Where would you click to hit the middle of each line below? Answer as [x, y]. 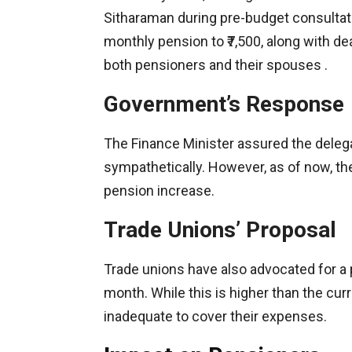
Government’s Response [224, 104]
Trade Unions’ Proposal [220, 230]
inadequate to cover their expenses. [215, 316]
